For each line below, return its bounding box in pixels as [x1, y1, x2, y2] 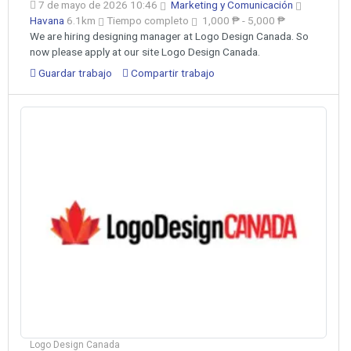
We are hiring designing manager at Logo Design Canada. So [30, 30, 309, 42]
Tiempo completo [104, 14, 191, 27]
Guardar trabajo [36, 67, 112, 79]
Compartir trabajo [128, 67, 215, 79]
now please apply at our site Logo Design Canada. [30, 45, 260, 58]
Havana [30, 14, 67, 27]
